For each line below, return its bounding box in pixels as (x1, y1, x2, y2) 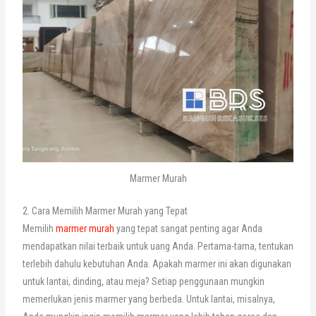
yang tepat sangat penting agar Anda (114, 223, 262, 235)
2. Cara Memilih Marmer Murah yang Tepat (22, 205, 188, 217)
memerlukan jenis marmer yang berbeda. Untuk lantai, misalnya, (22, 293, 275, 305)
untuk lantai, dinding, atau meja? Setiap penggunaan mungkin (22, 276, 265, 288)
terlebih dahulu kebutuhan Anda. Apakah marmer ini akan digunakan (22, 258, 291, 270)
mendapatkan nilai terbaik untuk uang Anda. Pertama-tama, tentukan (22, 241, 293, 253)
